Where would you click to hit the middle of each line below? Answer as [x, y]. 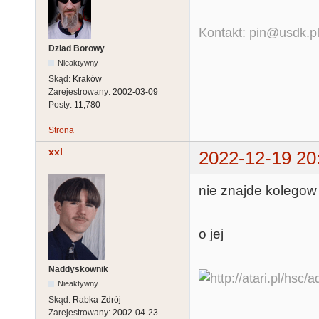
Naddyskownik [78, 270]
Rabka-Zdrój [97, 300]
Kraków [87, 79]
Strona [61, 130]
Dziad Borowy [77, 48]
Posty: [61, 104]
